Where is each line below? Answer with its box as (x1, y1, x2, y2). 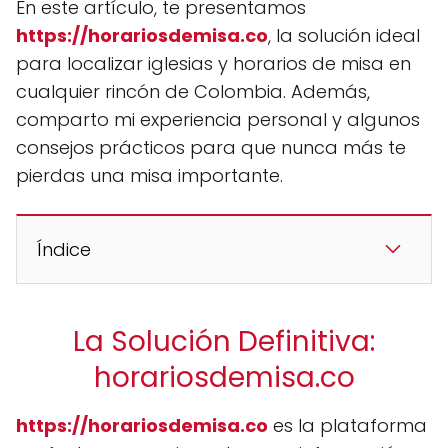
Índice (37, 237, 91, 262)
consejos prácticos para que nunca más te (16, 135, 406, 160)
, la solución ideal (268, 23, 420, 48)
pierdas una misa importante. (16, 163, 283, 188)
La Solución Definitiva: (73, 322, 375, 361)
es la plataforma (268, 413, 427, 438)
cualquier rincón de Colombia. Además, (16, 79, 370, 104)
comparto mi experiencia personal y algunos (16, 107, 420, 132)
